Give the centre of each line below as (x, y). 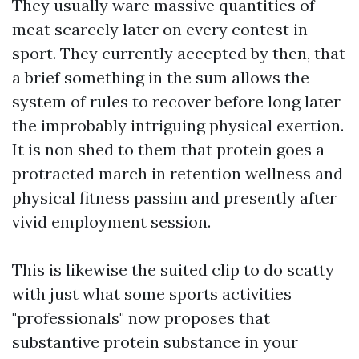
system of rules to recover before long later (176, 101)
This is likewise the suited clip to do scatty (173, 270)
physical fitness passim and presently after (174, 198)
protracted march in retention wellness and (177, 173)
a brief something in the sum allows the (161, 77)
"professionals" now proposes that (141, 318)
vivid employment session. (111, 222)
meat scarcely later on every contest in (160, 29)
